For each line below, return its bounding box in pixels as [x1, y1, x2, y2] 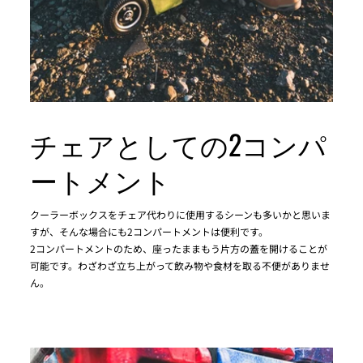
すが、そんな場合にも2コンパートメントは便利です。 [30, 224, 268, 238]
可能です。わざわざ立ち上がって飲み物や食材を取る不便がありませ [30, 258, 330, 272]
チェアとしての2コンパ [30, 122, 327, 164]
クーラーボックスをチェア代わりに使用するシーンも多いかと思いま [30, 207, 331, 221]
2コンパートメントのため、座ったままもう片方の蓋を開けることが [30, 241, 327, 255]
